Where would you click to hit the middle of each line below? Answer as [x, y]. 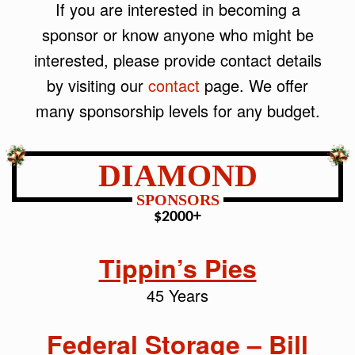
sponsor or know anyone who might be [177, 34]
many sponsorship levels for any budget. [177, 110]
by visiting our [97, 85]
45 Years [177, 295]
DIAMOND [177, 175]
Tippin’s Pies [177, 267]
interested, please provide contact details [177, 59]
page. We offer [254, 85]
